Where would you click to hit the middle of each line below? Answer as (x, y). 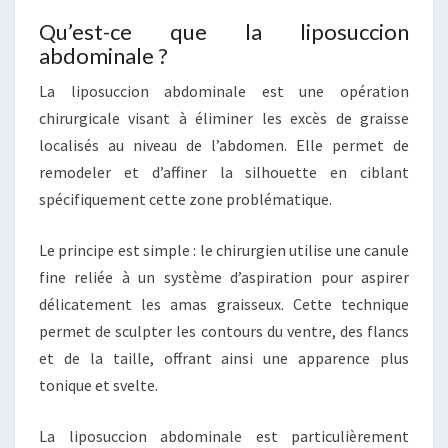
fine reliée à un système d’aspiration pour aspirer (224, 277)
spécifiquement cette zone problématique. (185, 199)
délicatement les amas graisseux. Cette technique (224, 304)
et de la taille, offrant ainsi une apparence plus (224, 358)
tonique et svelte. (98, 385)
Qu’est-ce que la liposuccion (224, 32)
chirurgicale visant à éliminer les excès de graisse (224, 118)
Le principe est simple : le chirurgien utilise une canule (224, 250)
